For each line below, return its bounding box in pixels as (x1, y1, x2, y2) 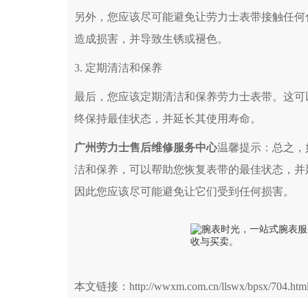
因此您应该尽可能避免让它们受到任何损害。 (74, 186, 294, 198)
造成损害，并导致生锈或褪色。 (74, 33, 228, 45)
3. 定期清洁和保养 (74, 62, 162, 74)
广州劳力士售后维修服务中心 (74, 142, 217, 154)
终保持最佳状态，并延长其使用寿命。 (74, 113, 261, 125)
